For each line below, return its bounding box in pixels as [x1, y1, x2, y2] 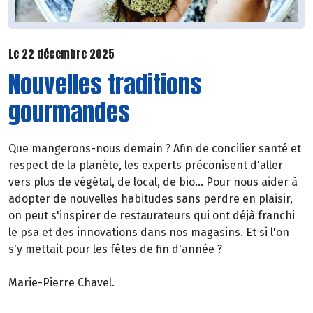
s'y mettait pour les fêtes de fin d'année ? [8, 242, 222, 256]
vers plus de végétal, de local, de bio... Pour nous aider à [8, 175, 298, 189]
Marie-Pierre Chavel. [8, 276, 115, 290]
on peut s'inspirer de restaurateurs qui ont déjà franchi [8, 209, 295, 223]
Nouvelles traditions [8, 66, 202, 103]
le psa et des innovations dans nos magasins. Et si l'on [8, 226, 289, 240]
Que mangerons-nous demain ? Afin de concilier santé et [8, 142, 301, 156]
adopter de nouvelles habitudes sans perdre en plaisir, [8, 192, 293, 206]
